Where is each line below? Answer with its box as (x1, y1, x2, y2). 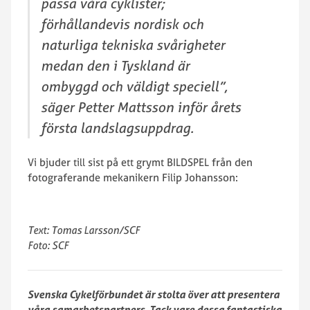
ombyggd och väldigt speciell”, (41, 77, 228, 95)
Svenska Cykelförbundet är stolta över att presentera (28, 288, 280, 301)
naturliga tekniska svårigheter (41, 36, 225, 53)
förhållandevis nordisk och (41, 15, 203, 33)
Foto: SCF (28, 239, 69, 252)
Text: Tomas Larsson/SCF (28, 224, 140, 237)
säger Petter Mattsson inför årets (41, 98, 241, 116)
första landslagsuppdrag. (41, 119, 194, 136)
